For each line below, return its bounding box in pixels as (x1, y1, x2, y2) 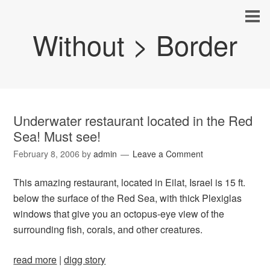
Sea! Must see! (13, 127, 101, 145)
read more (13, 253, 57, 266)
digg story (64, 253, 106, 266)
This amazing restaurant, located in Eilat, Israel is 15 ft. (13, 175, 246, 189)
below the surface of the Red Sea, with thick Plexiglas (13, 191, 242, 205)
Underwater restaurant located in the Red (13, 111, 253, 130)
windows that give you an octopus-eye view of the (13, 207, 225, 221)
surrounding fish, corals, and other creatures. (13, 222, 203, 236)
